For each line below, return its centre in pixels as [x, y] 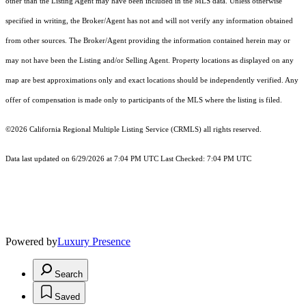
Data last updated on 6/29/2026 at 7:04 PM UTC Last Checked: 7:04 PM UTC [128, 158]
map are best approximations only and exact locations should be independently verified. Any [152, 80]
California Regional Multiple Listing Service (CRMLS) [115, 129]
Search [69, 274]
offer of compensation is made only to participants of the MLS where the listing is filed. [144, 100]
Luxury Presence [94, 241]
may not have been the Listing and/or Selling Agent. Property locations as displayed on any [150, 60]
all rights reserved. [232, 129]
